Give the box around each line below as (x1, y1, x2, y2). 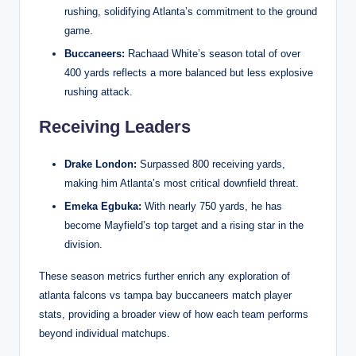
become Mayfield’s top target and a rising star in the (64, 219, 304, 232)
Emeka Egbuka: (64, 200, 141, 213)
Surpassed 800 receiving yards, (137, 157, 285, 170)
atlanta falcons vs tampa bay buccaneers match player (39, 289, 292, 302)
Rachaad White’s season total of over (125, 47, 300, 60)
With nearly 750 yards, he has (141, 200, 282, 213)
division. (64, 238, 103, 251)
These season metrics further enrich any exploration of (39, 270, 290, 283)
